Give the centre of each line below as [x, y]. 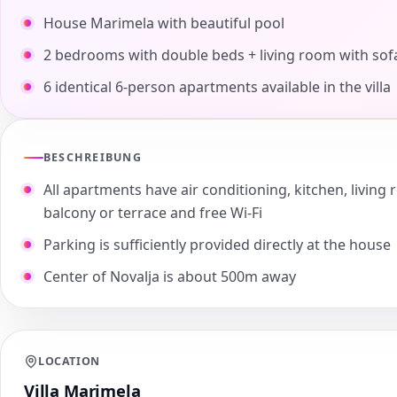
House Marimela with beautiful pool [166, 23]
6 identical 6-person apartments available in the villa [217, 87]
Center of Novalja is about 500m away [170, 277]
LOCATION [69, 362]
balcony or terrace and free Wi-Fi [153, 213]
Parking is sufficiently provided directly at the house [217, 245]
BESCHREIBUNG [93, 158]
